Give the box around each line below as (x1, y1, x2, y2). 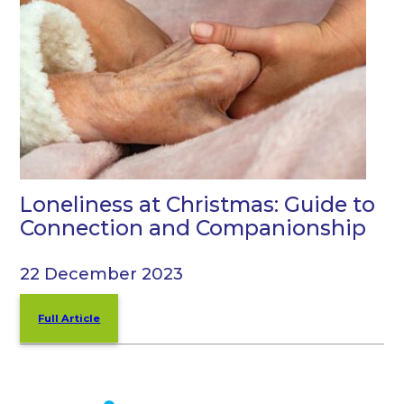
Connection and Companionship (20, 214, 367, 241)
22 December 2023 (20, 262, 184, 284)
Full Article (38, 311, 101, 325)
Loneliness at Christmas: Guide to (20, 190, 376, 217)
